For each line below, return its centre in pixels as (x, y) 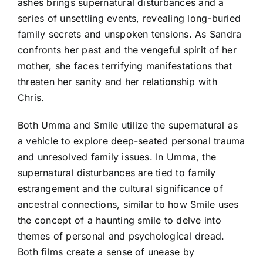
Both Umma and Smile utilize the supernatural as (128, 125)
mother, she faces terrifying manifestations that (125, 65)
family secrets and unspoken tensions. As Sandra (130, 34)
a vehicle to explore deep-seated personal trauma (131, 141)
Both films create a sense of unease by (106, 252)
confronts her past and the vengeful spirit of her (127, 50)
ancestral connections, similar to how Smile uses (128, 204)
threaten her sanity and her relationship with (117, 81)
